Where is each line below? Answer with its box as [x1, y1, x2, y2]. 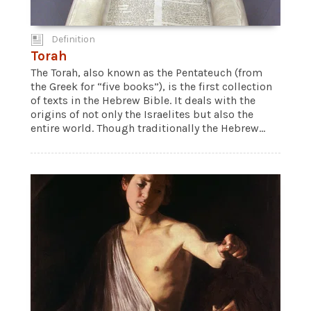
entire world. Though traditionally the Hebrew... [31, 121, 265, 135]
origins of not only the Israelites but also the [31, 108, 253, 121]
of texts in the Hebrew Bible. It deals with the [31, 94, 255, 107]
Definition [51, 33, 95, 45]
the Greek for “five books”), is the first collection [31, 80, 272, 93]
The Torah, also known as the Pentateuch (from [31, 66, 262, 79]
